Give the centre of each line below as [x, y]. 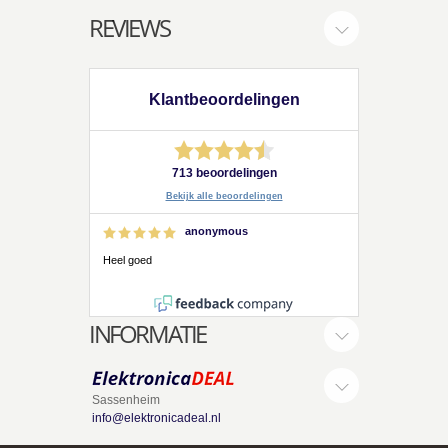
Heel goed [128, 260]
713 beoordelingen [224, 173]
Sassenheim [126, 400]
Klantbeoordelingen [224, 100]
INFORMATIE [147, 334]
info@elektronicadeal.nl [156, 418]
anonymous [217, 231]
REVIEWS [129, 28]
